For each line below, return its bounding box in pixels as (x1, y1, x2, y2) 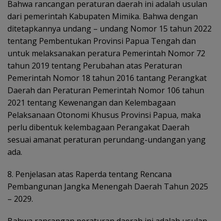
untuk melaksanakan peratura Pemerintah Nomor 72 (7, 48, 205, 59)
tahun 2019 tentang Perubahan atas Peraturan (7, 60, 182, 71)
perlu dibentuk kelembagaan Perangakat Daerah (7, 122, 189, 133)
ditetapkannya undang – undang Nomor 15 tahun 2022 (7, 23, 212, 34)
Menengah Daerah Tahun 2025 (92, 181, 208, 192)
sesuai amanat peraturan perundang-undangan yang (7, 134, 206, 145)
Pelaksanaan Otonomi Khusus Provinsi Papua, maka (7, 110, 201, 120)
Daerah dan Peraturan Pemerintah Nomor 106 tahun (7, 85, 204, 96)
